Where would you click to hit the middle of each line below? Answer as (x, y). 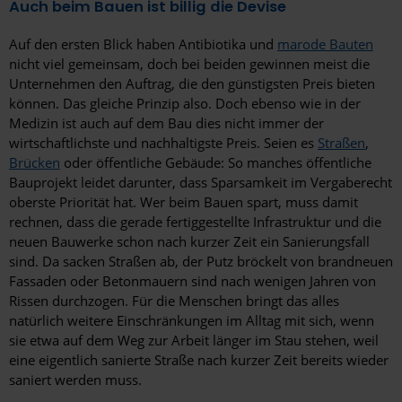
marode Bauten (325, 44)
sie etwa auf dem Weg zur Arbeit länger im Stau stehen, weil (194, 341)
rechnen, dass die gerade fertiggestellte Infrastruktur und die (195, 222)
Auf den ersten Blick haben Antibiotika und (143, 44)
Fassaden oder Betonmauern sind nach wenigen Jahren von (192, 281)
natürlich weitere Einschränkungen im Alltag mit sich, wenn (192, 321)
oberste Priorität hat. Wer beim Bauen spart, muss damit (184, 202)
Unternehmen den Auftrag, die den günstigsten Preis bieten (192, 84)
